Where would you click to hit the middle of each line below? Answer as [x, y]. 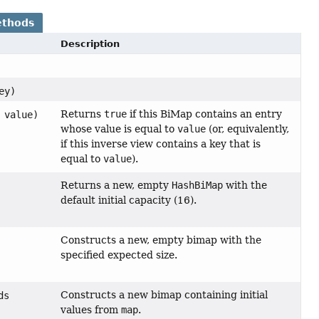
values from [90, 309]
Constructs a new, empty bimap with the [161, 240]
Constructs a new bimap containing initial [164, 294]
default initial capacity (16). [128, 200]
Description [90, 43]
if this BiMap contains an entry [204, 114]
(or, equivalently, [247, 129]
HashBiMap [197, 185]
